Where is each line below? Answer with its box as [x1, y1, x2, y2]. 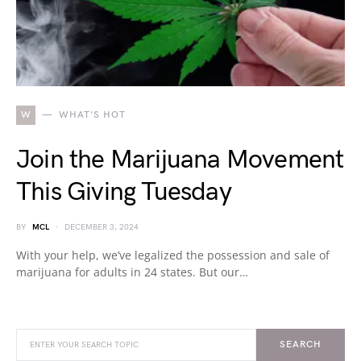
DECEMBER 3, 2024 [64, 222, 139, 232]
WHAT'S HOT [58, 109, 126, 121]
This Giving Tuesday [16, 176, 231, 208]
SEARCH [280, 338, 322, 351]
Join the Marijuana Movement [16, 144, 344, 176]
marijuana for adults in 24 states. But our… [16, 264, 248, 280]
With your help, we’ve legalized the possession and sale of [16, 247, 330, 263]
